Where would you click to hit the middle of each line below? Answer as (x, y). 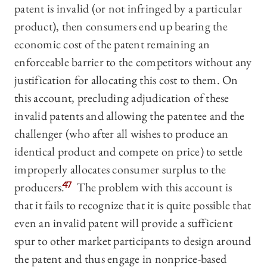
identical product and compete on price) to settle (129, 152)
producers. (40, 187)
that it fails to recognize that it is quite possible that (133, 205)
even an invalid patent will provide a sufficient (123, 223)
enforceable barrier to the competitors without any (133, 62)
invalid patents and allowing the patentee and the (130, 116)
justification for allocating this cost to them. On (126, 80)
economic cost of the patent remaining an (112, 44)
